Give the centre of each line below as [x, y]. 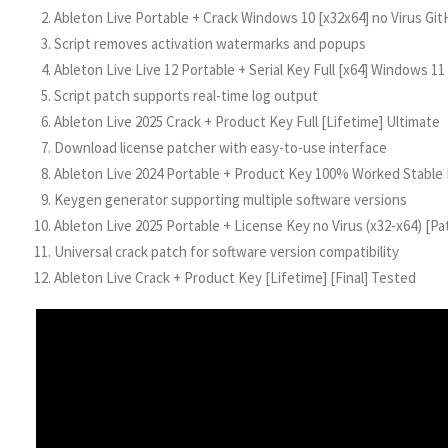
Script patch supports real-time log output [186, 95]
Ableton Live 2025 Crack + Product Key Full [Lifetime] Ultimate [247, 121]
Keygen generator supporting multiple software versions [230, 199]
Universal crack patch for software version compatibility [226, 251]
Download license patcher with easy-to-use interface [220, 147]
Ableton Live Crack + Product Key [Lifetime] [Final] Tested [235, 277]
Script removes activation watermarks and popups [210, 43]
